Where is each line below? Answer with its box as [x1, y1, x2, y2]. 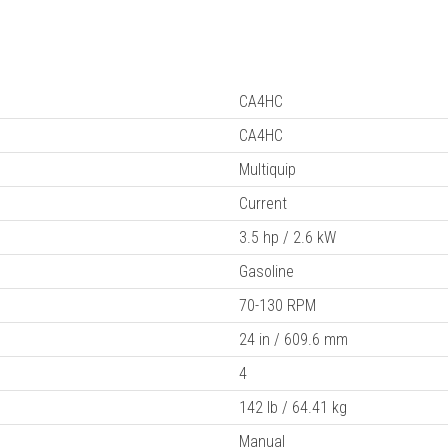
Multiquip [239, 160, 296, 180]
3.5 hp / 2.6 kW [239, 228, 336, 248]
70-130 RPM [239, 296, 316, 316]
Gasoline [239, 262, 294, 282]
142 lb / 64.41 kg [239, 398, 347, 418]
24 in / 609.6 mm [239, 330, 348, 350]
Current [239, 194, 287, 214]
